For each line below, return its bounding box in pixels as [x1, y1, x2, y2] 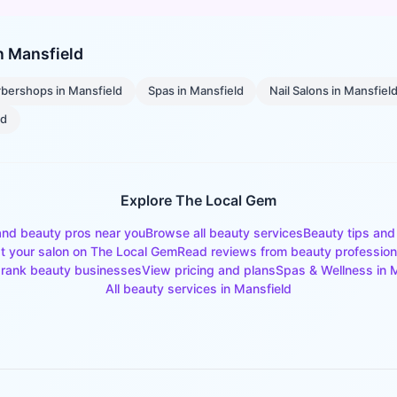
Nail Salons [269, 83, 329, 98]
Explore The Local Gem [121, 191, 276, 209]
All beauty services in [105, 280, 234, 296]
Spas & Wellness [276, 261, 373, 277]
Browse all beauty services [144, 224, 303, 240]
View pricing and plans [142, 261, 276, 277]
